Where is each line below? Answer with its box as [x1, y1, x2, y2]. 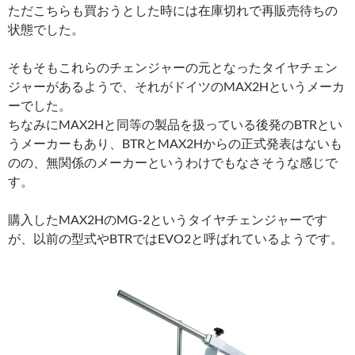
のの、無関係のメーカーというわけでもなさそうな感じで [8, 155, 338, 170]
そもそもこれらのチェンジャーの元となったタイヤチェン [8, 59, 338, 74]
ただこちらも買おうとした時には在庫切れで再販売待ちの [8, 2, 338, 17]
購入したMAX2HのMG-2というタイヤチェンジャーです [8, 212, 327, 227]
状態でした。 [8, 21, 84, 36]
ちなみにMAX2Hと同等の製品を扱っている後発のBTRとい [8, 116, 342, 132]
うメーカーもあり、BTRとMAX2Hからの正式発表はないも [8, 136, 342, 151]
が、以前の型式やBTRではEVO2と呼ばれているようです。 [8, 231, 343, 246]
